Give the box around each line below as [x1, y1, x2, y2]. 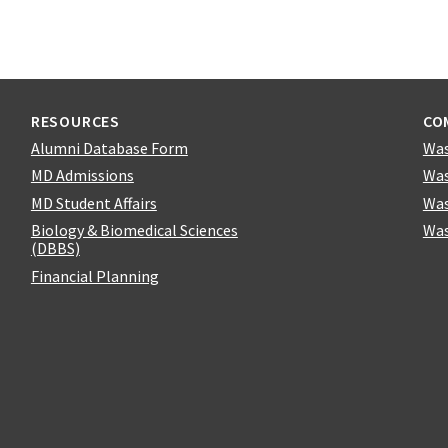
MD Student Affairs [30, 192, 157, 213]
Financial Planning [30, 266, 159, 287]
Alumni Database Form [30, 137, 188, 158]
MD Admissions [30, 165, 134, 186]
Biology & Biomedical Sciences [30, 220, 238, 241]
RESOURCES [30, 110, 121, 131]
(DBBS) [30, 238, 80, 259]
